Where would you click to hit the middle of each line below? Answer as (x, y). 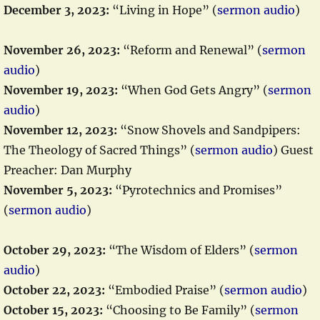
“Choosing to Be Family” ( (179, 310)
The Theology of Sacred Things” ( (99, 150)
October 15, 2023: (53, 310)
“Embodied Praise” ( (165, 290)
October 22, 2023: (54, 290)
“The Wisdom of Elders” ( (180, 250)
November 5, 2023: (58, 190)
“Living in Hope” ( (163, 10)
